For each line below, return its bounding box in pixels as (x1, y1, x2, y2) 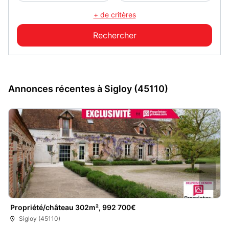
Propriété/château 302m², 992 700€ (10, 203, 136, 212)
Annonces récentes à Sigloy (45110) (8, 83, 168, 94)
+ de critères (93, 10, 136, 19)
